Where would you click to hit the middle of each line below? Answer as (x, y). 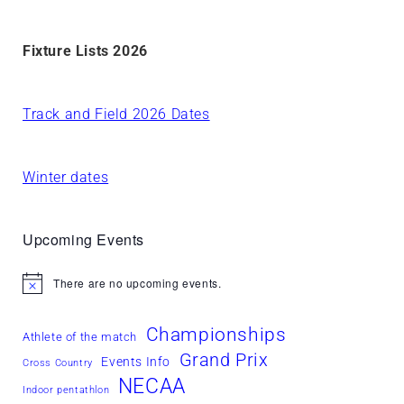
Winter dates (66, 177)
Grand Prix (224, 361)
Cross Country (58, 363)
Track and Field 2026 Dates (116, 114)
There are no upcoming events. (138, 283)
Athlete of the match (80, 337)
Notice (39, 289)
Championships (216, 335)
